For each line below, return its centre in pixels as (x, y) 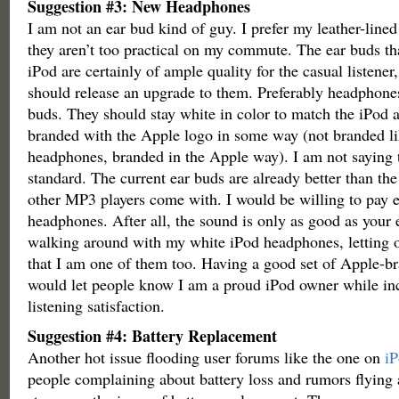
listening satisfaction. (96, 305)
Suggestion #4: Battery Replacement (152, 336)
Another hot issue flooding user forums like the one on (206, 357)
